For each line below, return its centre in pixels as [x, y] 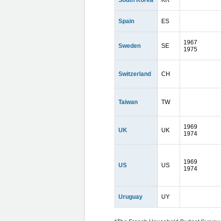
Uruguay [130, 197]
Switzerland [135, 74]
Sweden [129, 46]
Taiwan [128, 102]
